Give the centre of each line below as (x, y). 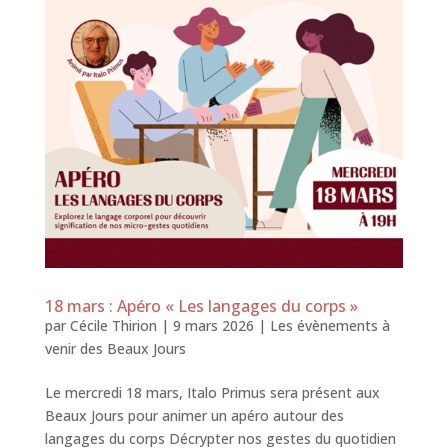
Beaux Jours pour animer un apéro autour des (194, 416)
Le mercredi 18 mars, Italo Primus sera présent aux (212, 393)
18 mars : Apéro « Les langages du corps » (201, 306)
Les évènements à (329, 326)
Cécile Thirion (113, 326)
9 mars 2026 (213, 326)
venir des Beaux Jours (115, 349)
